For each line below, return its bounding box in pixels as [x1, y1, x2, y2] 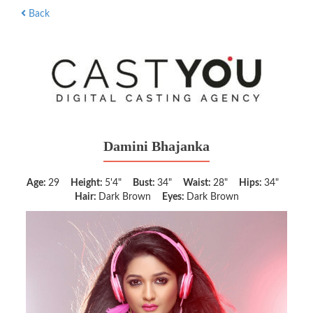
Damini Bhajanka [103, 138, 210, 154]
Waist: [182, 178, 213, 188]
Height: [70, 178, 105, 188]
